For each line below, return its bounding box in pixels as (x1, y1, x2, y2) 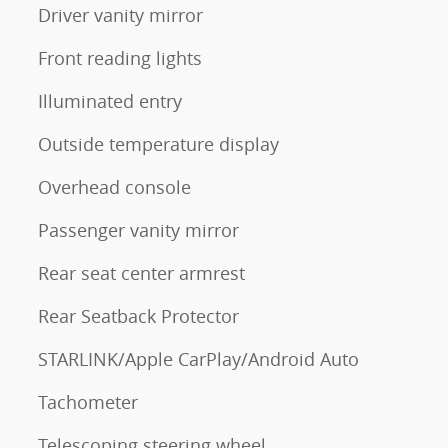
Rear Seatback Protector (38, 303, 239, 328)
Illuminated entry (38, 88, 182, 113)
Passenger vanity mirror (38, 217, 239, 242)
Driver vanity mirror (38, 2, 203, 27)
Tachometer (38, 389, 138, 414)
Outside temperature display (38, 131, 279, 156)
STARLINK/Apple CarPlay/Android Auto (38, 346, 359, 371)
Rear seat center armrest (38, 260, 245, 285)
